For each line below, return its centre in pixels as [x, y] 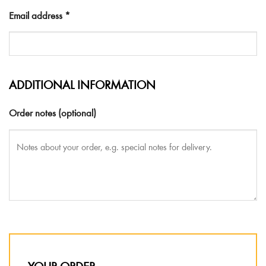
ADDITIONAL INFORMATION [82, 87]
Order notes [34, 114]
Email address [37, 16]
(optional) [77, 114]
